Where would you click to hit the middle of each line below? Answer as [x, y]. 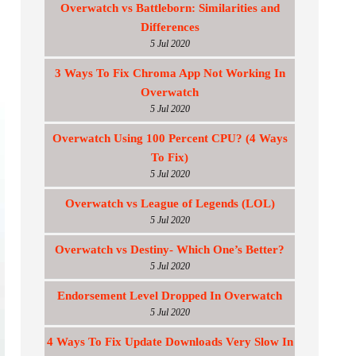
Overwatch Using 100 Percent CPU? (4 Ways [170, 138]
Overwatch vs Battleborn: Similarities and [170, 8]
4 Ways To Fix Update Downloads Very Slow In [170, 342]
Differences [170, 27]
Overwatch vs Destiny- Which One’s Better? [170, 250]
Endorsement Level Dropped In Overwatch [170, 296]
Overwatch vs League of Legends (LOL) [170, 203]
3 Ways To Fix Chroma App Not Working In [170, 73]
